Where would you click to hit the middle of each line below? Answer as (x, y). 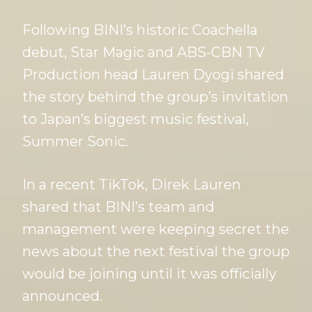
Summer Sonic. (75, 142)
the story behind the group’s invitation (155, 97)
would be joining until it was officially (149, 274)
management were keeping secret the (156, 229)
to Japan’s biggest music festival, (135, 119)
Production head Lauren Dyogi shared (153, 75)
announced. (62, 296)
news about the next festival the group (156, 252)
